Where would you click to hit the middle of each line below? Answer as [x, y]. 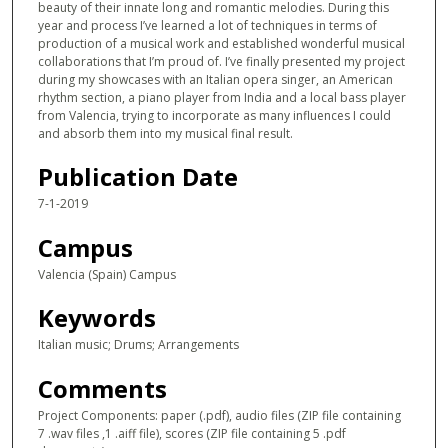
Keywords [97, 318]
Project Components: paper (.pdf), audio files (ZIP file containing [219, 415]
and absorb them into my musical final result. [165, 134]
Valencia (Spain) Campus [107, 274]
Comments [102, 388]
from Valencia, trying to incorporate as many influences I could [214, 116]
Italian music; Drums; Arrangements [138, 345]
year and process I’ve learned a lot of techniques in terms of [207, 26]
